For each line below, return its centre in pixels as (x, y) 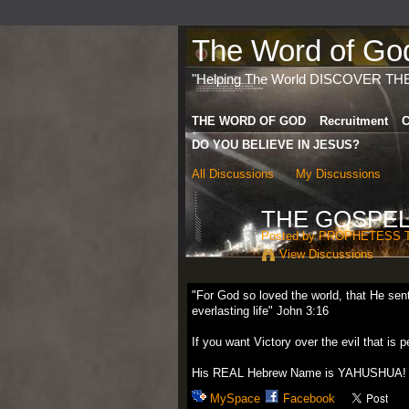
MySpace (235, 399)
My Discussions (339, 173)
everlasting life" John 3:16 (260, 311)
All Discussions (232, 173)
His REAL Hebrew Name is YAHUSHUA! (299, 373)
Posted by (289, 236)
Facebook (309, 399)
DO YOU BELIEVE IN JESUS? (275, 144)
